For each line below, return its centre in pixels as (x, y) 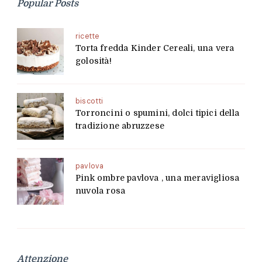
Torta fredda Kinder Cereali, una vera (155, 48)
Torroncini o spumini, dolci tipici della (157, 113)
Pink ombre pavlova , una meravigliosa (158, 178)
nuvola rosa (101, 191)
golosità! (94, 61)
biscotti (89, 101)
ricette (87, 37)
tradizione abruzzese (120, 126)
